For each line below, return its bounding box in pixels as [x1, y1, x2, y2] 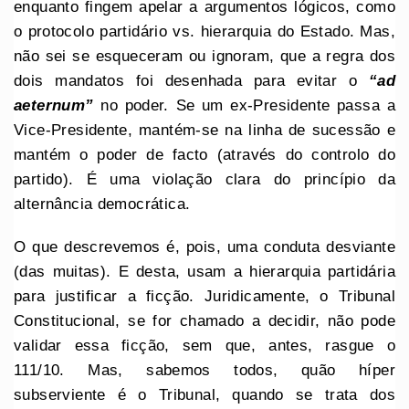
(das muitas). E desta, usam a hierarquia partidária [14, 262, 395, 280]
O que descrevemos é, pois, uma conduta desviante [14, 237, 395, 256]
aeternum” [14, 96, 101, 114]
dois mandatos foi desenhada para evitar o [14, 71, 369, 89]
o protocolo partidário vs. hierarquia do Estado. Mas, [14, 22, 395, 40]
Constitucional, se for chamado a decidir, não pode [14, 311, 395, 330]
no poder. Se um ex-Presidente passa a [100, 96, 395, 114]
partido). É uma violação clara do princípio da [14, 170, 395, 188]
